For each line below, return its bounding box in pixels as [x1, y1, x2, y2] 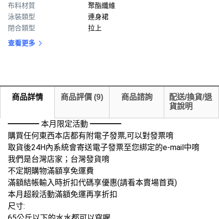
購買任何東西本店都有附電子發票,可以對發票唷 [8, 131, 174, 140]
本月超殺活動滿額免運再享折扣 [8, 190, 117, 199]
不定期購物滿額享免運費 [8, 166, 94, 175]
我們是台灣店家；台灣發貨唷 [8, 154, 109, 164]
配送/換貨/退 [169, 93, 212, 101]
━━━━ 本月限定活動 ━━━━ [8, 119, 121, 129]
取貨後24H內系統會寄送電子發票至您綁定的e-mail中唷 [8, 143, 199, 152]
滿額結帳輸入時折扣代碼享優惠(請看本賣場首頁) [8, 178, 177, 187]
